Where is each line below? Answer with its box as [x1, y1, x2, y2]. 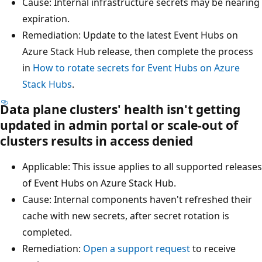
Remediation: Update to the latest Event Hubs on [22, 28, 238, 42]
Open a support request [83, 242, 190, 255]
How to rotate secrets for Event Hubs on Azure [33, 61, 240, 74]
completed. [22, 225, 72, 239]
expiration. [22, 12, 70, 25]
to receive [190, 242, 236, 255]
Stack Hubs [22, 77, 72, 91]
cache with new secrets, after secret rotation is [22, 209, 229, 222]
